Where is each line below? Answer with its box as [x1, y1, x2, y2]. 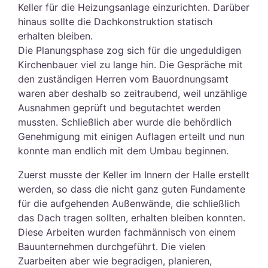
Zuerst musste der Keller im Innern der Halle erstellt [18, 168, 249, 181]
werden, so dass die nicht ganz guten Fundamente [18, 182, 245, 195]
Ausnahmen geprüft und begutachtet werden [18, 101, 221, 114]
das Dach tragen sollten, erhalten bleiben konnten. [18, 211, 245, 224]
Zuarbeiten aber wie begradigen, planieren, [18, 254, 212, 267]
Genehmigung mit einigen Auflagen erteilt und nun [18, 130, 245, 142]
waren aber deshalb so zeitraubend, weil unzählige [18, 87, 247, 99]
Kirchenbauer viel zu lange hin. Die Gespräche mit [18, 58, 243, 71]
